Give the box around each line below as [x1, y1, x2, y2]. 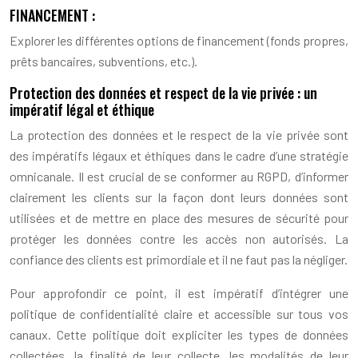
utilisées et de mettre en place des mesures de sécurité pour [10, 209, 348, 225]
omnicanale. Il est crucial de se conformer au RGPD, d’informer [10, 168, 348, 184]
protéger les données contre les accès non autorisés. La [10, 230, 348, 246]
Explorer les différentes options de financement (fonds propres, [10, 32, 348, 48]
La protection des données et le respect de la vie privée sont [10, 126, 348, 142]
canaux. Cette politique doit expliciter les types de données [10, 326, 348, 342]
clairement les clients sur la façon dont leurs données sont [10, 189, 348, 205]
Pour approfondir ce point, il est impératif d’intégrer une [10, 284, 348, 300]
